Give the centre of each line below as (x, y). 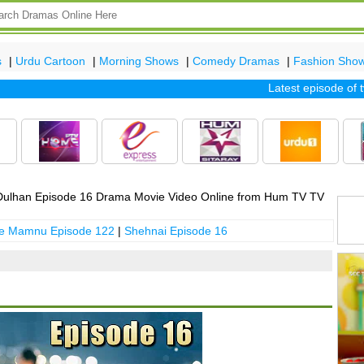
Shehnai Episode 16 (175, 231)
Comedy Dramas (236, 61)
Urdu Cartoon (50, 61)
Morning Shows (139, 61)
